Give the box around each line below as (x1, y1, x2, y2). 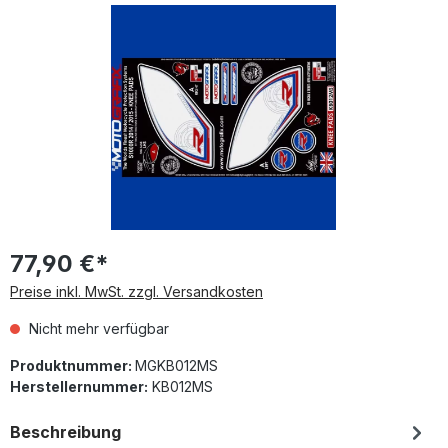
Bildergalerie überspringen (9, 5, 186, 23)
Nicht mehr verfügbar (25, 319, 169, 337)
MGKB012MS (135, 356, 218, 374)
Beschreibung (10, 421, 121, 442)
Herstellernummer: (10, 377, 148, 395)
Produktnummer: (10, 356, 135, 374)
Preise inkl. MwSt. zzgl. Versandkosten (10, 282, 263, 300)
